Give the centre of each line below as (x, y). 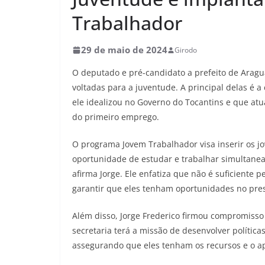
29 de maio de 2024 (124, 50)
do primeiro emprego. (116, 117)
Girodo (186, 50)
